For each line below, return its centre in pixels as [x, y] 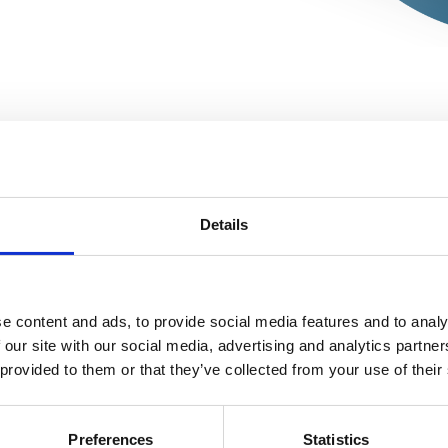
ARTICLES [330, 420]
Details [224, 225]
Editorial [334, 328]
